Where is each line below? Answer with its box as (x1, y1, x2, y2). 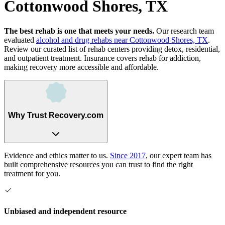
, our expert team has (146, 151, 211, 160)
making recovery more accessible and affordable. (4, 62, 159, 71)
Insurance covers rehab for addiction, (82, 53, 201, 62)
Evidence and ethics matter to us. (4, 151, 108, 160)
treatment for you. (4, 169, 60, 178)
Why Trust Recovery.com (8, 111, 103, 120)
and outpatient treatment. (4, 53, 82, 62)
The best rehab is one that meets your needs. (4, 26, 154, 35)
